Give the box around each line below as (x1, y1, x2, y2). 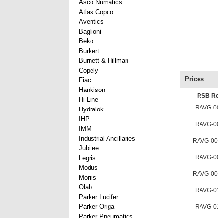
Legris (79, 154, 96, 162)
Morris (79, 174, 96, 181)
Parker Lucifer (79, 193, 118, 200)
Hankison (79, 86, 105, 93)
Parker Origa (79, 203, 114, 210)
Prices (185, 75, 204, 83)
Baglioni (79, 28, 101, 35)
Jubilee (79, 145, 99, 152)
